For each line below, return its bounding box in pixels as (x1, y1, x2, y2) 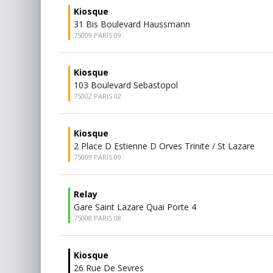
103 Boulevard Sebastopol (74, 79, 178, 91)
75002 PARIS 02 (74, 91, 121, 101)
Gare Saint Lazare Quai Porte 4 (74, 201, 196, 213)
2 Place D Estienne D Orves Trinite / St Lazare (74, 140, 255, 152)
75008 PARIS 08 (74, 213, 121, 222)
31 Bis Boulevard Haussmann (74, 18, 190, 30)
